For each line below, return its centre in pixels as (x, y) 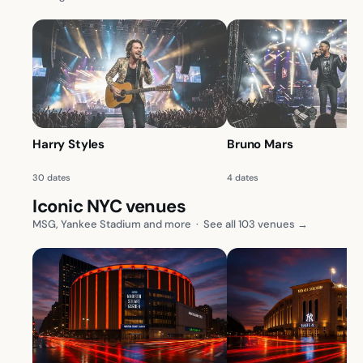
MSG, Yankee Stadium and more (112, 224)
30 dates (51, 177)
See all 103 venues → (256, 224)
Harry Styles (69, 144)
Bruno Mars (260, 144)
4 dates (243, 177)
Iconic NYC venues (109, 206)
